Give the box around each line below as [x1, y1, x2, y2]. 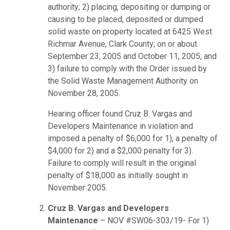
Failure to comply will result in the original [48, 158, 196, 168]
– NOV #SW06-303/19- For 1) [98, 215, 209, 225]
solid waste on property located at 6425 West [48, 26, 212, 36]
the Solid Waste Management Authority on [48, 75, 198, 86]
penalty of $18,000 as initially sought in [48, 170, 188, 180]
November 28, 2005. [48, 88, 120, 98]
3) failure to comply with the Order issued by [48, 63, 207, 73]
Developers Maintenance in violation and [48, 121, 193, 131]
